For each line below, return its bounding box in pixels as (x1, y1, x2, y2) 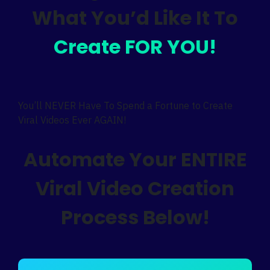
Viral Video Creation (36, 174, 234, 202)
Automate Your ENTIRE (23, 145, 247, 173)
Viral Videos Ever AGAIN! (18, 113, 126, 126)
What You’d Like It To (32, 4, 238, 31)
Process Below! (60, 203, 210, 231)
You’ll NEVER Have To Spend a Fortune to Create (18, 99, 233, 111)
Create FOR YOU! (54, 33, 216, 60)
